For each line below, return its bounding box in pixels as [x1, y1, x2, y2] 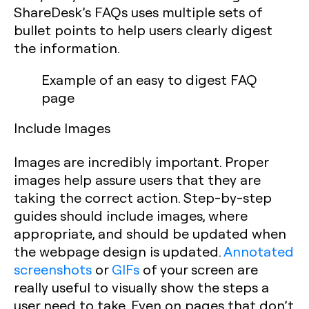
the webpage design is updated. [14, 242, 223, 260]
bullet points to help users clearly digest [14, 21, 272, 39]
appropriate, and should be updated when [14, 224, 286, 242]
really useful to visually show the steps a [14, 278, 269, 296]
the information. [14, 39, 120, 57]
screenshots [14, 260, 92, 278]
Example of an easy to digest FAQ [41, 70, 257, 88]
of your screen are [143, 260, 258, 278]
